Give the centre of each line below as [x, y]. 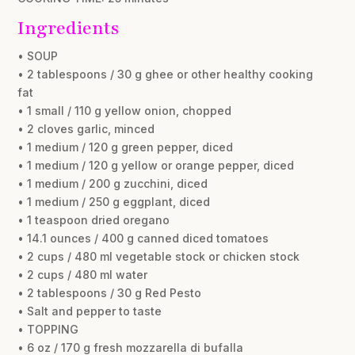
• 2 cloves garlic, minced [86, 128]
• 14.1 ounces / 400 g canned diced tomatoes [143, 238]
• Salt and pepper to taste [90, 311]
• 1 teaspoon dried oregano [94, 219]
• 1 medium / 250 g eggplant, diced [114, 201]
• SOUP [38, 55]
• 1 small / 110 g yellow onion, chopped [125, 110]
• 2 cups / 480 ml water [83, 274]
